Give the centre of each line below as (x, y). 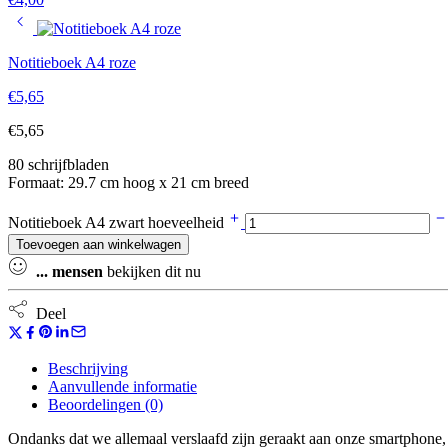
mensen (77, 271)
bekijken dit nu (152, 271)
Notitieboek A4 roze (72, 62)
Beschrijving (88, 368)
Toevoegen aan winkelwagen (98, 244)
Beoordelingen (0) (105, 404)
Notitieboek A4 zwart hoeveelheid (118, 222)
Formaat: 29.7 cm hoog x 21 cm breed (128, 182)
